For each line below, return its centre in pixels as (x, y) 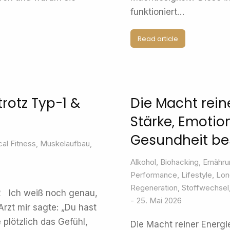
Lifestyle (197, 175)
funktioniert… (157, 12)
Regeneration (154, 188)
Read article (158, 39)
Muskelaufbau (65, 143)
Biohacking (179, 162)
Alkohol (143, 162)
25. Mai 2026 (159, 200)
